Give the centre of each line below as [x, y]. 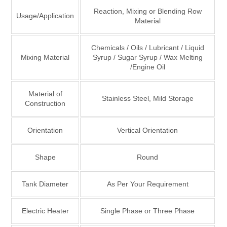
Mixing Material [45, 57]
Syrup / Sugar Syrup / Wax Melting [147, 57]
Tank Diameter [45, 184]
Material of [45, 93]
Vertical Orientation [147, 130]
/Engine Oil [147, 67]
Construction [45, 103]
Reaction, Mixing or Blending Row [147, 11]
